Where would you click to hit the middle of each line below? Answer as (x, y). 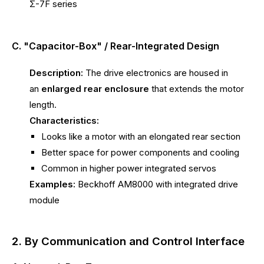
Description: (56, 72)
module (44, 200)
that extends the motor (197, 88)
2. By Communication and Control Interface (128, 242)
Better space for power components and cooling (140, 152)
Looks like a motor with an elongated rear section (141, 136)
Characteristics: (64, 120)
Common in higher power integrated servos (129, 168)
